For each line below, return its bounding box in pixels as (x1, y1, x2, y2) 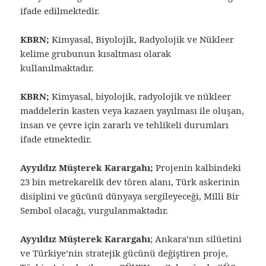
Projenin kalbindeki (153, 161, 242, 173)
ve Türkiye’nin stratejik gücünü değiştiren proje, (20, 246, 229, 259)
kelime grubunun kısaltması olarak (20, 47, 172, 59)
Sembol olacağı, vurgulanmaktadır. (20, 204, 169, 216)
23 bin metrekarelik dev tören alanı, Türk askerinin (20, 175, 240, 188)
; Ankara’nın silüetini (150, 232, 242, 245)
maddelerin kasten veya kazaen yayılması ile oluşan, (20, 104, 245, 116)
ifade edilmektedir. (20, 4, 100, 17)
